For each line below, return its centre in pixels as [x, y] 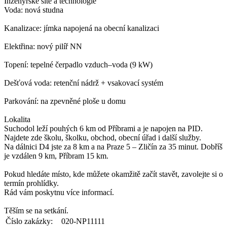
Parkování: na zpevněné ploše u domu [65, 101]
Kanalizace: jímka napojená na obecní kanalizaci [82, 28]
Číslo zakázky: [29, 221]
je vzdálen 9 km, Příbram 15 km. [56, 156]
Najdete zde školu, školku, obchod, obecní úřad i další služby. [103, 137]
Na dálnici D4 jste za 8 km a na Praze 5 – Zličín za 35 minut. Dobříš [113, 146]
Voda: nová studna [34, 10]
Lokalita [17, 119]
